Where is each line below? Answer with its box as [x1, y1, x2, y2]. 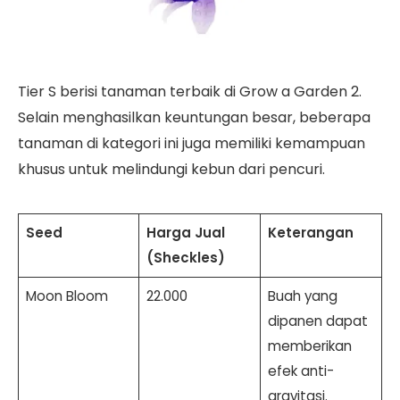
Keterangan [267, 223, 354, 243]
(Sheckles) [146, 248, 225, 268]
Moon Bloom [25, 287, 108, 306]
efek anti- [267, 362, 334, 381]
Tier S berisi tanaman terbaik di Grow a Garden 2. [18, 81, 362, 103]
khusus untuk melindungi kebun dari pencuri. [18, 159, 325, 180]
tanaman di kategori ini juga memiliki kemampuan [18, 133, 365, 154]
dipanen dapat [267, 312, 368, 331]
